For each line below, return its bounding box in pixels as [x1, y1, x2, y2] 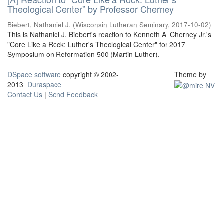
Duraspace [27, 79, 61, 89]
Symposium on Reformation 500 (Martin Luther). [7, 49, 160, 59]
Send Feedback [48, 89, 98, 99]
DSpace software [7, 69, 61, 79]
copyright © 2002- [61, 69, 119, 79]
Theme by [174, 69, 208, 79]
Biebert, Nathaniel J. [7, 20, 71, 29]
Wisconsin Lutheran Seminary [75, 20, 168, 29]
